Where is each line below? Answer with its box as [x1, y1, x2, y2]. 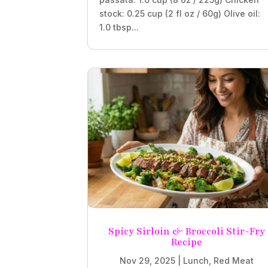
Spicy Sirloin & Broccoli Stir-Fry [108, 224, 265, 238]
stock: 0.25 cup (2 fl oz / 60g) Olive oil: [99, 8, 261, 19]
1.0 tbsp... [99, 22, 139, 33]
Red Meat [213, 255, 254, 266]
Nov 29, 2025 [119, 255, 175, 266]
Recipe [170, 235, 202, 249]
